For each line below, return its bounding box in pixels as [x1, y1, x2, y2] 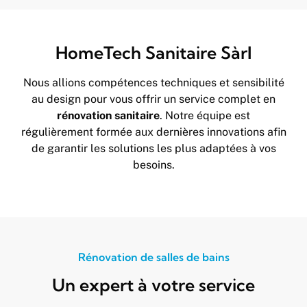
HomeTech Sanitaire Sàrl [56, 42, 251, 63]
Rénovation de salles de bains [77, 250, 230, 265]
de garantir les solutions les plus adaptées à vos [31, 142, 276, 155]
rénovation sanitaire [57, 109, 160, 122]
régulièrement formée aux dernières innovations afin [21, 125, 286, 138]
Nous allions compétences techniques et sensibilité [23, 76, 284, 89]
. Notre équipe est [160, 109, 250, 122]
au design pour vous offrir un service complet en [32, 93, 275, 106]
